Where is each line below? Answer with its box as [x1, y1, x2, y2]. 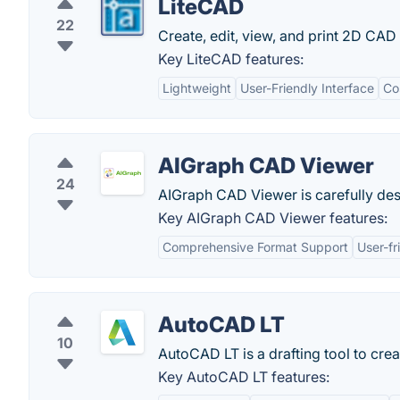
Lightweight [162, 80, 231, 96]
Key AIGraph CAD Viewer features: [158, 209, 387, 227]
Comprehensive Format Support [162, 239, 348, 254]
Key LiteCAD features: [158, 50, 304, 68]
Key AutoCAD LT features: [158, 368, 329, 386]
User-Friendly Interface [240, 80, 374, 96]
